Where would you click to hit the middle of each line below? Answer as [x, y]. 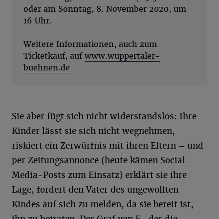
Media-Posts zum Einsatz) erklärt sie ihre [99, 175]
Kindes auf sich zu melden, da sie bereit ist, [103, 204]
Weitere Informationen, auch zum [90, 44]
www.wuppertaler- [122, 56]
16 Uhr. [38, 21]
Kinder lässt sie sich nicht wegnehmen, [93, 131]
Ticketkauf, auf [54, 56]
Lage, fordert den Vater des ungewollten [95, 189]
